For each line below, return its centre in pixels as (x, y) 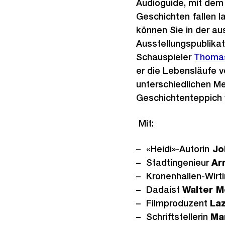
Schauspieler (165, 57)
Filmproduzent (178, 203)
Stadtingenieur (179, 162)
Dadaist (164, 190)
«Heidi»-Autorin (178, 149)
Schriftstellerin (178, 217)
